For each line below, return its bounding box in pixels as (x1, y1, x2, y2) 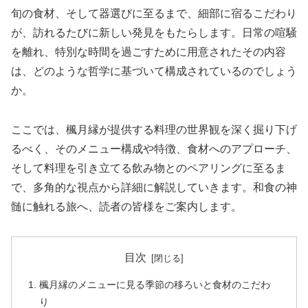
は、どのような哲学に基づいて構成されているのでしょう (11, 65, 297, 77)
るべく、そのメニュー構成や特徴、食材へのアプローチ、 (11, 142, 297, 155)
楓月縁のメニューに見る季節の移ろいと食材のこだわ (39, 279, 271, 291)
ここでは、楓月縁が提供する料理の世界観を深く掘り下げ (11, 123, 297, 135)
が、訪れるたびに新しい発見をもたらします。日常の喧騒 (11, 26, 297, 38)
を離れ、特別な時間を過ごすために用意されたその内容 (11, 45, 286, 58)
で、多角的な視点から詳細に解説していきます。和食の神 (11, 181, 297, 193)
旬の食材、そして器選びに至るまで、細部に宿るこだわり (11, 7, 297, 19)
